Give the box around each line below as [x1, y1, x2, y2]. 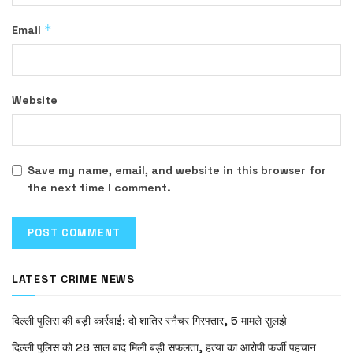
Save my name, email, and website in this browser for [28, 163, 326, 178]
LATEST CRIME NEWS [12, 272, 135, 287]
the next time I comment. [28, 180, 171, 195]
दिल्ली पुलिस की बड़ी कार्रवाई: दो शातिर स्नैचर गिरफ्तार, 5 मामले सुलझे [12, 314, 287, 329]
